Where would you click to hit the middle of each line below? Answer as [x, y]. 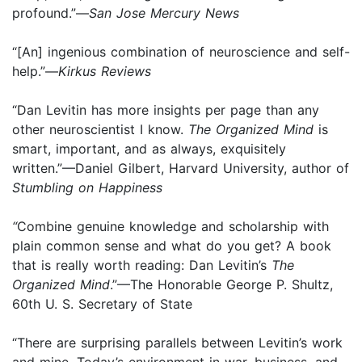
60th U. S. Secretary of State [102, 303]
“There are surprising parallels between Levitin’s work [177, 342]
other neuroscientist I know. [100, 129]
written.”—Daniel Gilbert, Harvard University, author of [181, 168]
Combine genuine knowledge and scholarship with [173, 226]
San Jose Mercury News [164, 13]
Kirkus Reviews [105, 71]
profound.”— [51, 13]
